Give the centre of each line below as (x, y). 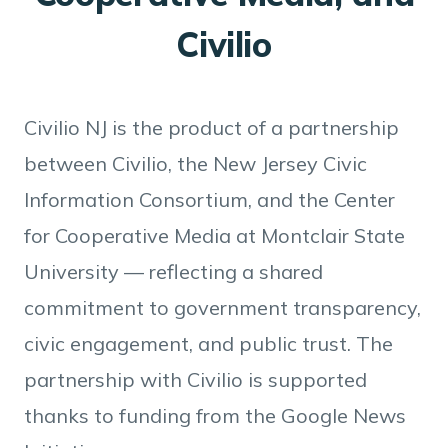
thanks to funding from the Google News (215, 415)
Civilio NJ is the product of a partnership (211, 127)
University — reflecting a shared (173, 271)
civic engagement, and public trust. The (208, 343)
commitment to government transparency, (222, 307)
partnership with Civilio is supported (195, 379)
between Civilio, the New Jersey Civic (195, 163)
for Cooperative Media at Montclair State (214, 235)
